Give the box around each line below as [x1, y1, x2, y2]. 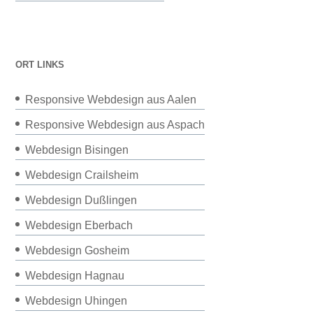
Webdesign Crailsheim [25, 168, 139, 181]
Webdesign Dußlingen [25, 194, 138, 206]
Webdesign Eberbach [25, 219, 133, 231]
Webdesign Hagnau [25, 269, 125, 282]
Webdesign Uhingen [25, 294, 128, 307]
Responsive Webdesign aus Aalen [25, 93, 197, 105]
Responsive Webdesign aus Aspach [25, 118, 205, 131]
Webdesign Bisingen [25, 143, 129, 156]
